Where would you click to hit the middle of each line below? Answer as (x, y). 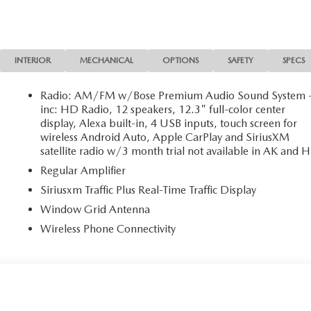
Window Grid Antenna (95, 209)
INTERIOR (33, 60)
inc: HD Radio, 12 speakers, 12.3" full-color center (163, 109)
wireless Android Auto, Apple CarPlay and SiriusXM (165, 137)
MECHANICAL (107, 60)
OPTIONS (181, 60)
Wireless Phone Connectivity (108, 228)
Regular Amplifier (83, 170)
